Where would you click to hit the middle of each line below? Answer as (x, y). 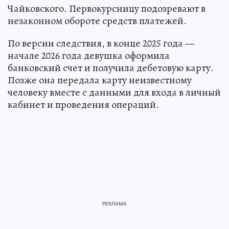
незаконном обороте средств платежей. (97, 20)
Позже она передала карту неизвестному (100, 80)
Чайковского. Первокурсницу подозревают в (107, 8)
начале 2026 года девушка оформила (89, 55)
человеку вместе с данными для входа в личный (114, 92)
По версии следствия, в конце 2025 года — (101, 43)
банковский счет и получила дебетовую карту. (111, 67)
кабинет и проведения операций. (83, 104)
